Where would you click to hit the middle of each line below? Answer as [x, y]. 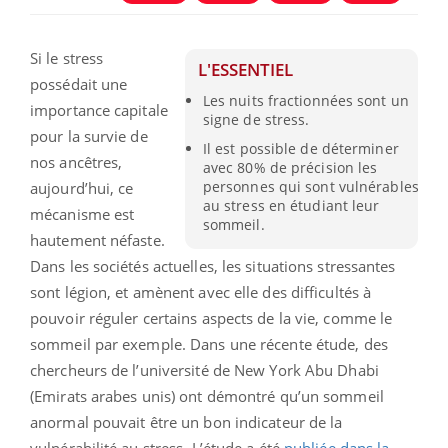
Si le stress [67, 58]
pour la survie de [89, 136]
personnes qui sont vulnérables [310, 186]
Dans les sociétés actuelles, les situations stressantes [213, 266]
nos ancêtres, [76, 162]
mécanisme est [82, 214]
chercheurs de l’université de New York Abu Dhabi [204, 370]
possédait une [79, 84]
